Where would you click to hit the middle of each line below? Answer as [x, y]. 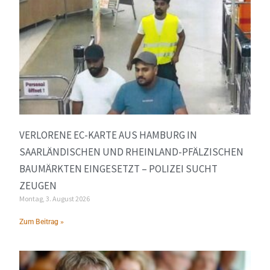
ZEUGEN [38, 185]
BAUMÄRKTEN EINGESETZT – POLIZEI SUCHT [119, 168]
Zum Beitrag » [42, 221]
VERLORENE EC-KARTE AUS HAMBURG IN [108, 135]
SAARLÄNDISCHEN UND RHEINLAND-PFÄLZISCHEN [132, 152]
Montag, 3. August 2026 [55, 198]
